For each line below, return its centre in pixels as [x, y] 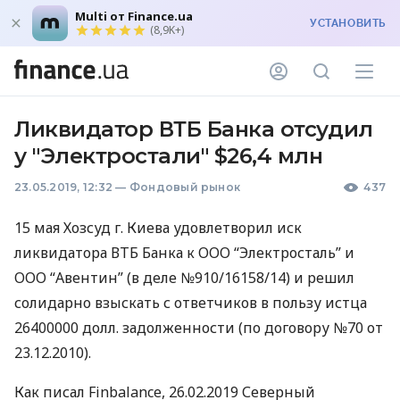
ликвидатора [62, 253]
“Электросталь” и [292, 253]
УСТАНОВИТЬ [348, 23]
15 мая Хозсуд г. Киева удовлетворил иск [158, 228]
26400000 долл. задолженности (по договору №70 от [199, 328]
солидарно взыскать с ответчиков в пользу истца [191, 303]
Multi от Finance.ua [134, 16]
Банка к [168, 253]
